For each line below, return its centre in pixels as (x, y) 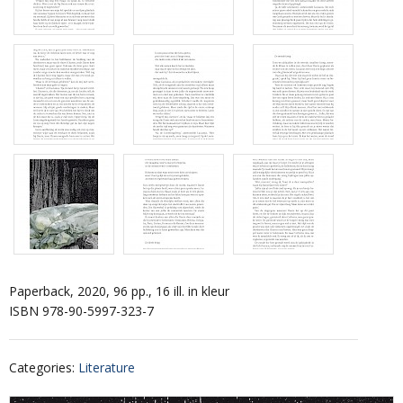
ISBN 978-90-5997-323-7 (81, 310)
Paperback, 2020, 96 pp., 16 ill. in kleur (119, 291)
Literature (107, 367)
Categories (40, 367)
